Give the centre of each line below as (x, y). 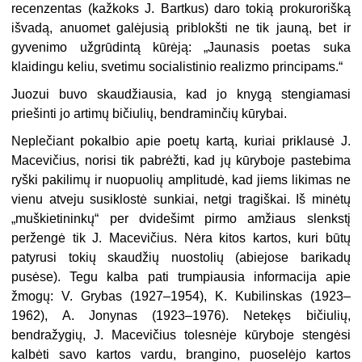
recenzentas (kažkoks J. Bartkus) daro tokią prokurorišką (181, 9)
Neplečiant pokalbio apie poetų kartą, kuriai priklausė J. (181, 141)
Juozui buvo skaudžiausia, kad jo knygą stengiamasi (181, 95)
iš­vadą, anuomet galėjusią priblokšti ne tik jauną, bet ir (181, 28)
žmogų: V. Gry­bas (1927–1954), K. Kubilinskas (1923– (181, 297)
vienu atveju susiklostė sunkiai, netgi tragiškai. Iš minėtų (181, 200)
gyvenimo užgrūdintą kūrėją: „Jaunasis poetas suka (181, 48)
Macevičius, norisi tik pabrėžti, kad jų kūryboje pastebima (181, 161)
